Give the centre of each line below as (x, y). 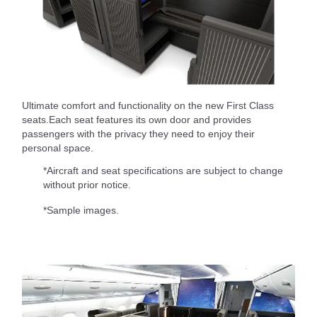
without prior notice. (87, 185)
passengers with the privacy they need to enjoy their (138, 134)
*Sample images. (81, 211)
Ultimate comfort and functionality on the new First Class (148, 106)
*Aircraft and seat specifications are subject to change (163, 171)
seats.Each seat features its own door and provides (137, 120)
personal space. (58, 148)
